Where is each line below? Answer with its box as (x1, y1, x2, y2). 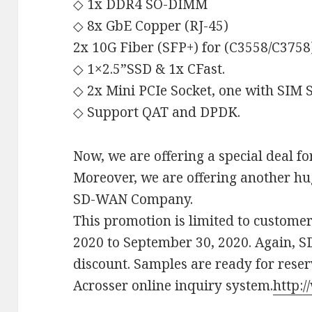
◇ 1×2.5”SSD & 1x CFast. (73, 59, 226, 78)
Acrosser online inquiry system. (73, 276, 274, 295)
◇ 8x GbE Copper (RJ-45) (73, 16, 229, 35)
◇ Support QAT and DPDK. (73, 102, 241, 121)
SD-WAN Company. (73, 189, 194, 208)
